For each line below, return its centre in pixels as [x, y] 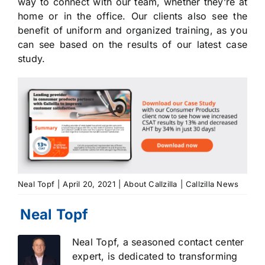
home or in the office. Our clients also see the [132, 16]
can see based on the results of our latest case [132, 44]
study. [31, 58]
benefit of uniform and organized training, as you [132, 30]
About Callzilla [151, 184]
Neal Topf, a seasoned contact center [158, 242]
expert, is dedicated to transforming [155, 256]
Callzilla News [212, 184]
